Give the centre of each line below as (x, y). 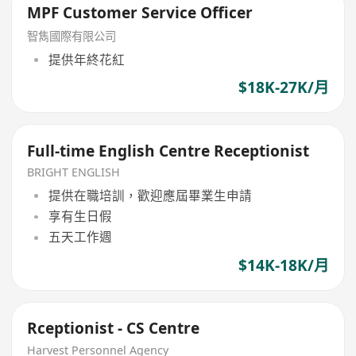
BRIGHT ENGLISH (74, 172)
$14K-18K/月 (283, 265)
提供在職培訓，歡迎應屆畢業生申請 (150, 195)
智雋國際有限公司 (72, 37)
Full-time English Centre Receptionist (168, 151)
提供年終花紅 (86, 59)
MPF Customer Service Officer (140, 13)
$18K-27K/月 (283, 87)
